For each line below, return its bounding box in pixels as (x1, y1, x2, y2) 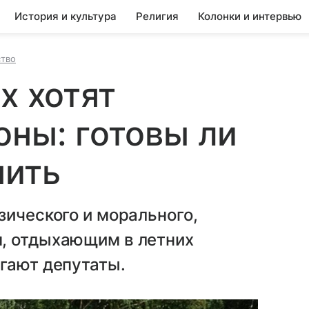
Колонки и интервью (198, 10, 301, 23)
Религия (136, 10, 179, 23)
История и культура (14, 10, 117, 23)
